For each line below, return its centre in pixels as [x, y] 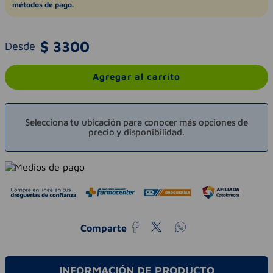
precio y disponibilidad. [136, 132]
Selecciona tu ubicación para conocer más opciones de [136, 122]
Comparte [104, 228]
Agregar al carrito [136, 76]
